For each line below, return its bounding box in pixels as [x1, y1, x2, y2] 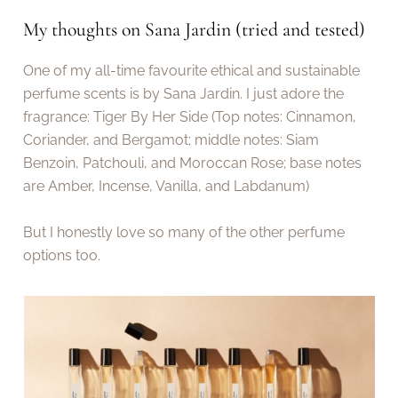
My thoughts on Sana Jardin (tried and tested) [23, 17, 366, 41]
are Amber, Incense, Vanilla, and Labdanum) [23, 178, 310, 195]
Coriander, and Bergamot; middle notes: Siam [23, 131, 320, 149]
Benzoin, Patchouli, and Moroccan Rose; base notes [23, 155, 362, 172]
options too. [23, 247, 101, 265]
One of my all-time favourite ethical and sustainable [23, 62, 361, 80]
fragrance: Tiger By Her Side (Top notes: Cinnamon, [23, 108, 357, 126]
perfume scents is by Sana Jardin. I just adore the [23, 85, 345, 103]
